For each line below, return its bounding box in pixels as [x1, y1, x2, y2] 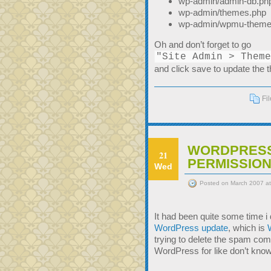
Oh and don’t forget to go [154, 39, 251, 50]
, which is [228, 223, 267, 233]
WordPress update [154, 223, 228, 233]
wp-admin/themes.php [178, 7, 266, 18]
